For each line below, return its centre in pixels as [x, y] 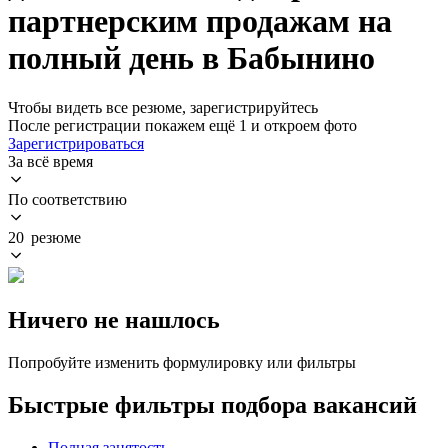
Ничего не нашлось [114, 319]
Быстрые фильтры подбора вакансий [212, 404]
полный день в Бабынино [191, 58]
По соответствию [67, 199]
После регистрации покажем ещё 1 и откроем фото [182, 125]
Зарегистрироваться [76, 143]
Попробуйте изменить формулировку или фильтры [182, 362]
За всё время [50, 161]
